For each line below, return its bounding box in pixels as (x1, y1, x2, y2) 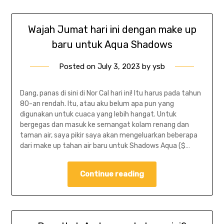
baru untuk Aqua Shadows (51, 38, 172, 50)
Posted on (59, 61, 97, 71)
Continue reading (80, 169, 144, 178)
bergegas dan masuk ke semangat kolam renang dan (19, 120, 189, 129)
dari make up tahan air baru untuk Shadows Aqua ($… (19, 141, 190, 150)
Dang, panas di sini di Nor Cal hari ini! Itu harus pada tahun (19, 88, 201, 97)
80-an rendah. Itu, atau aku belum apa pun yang (19, 99, 174, 108)
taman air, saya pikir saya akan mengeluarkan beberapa (19, 130, 197, 139)
